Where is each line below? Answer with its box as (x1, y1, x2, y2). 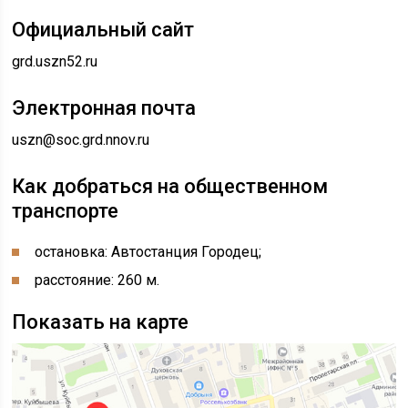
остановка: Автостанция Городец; (35, 243, 262, 260)
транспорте (12, 199, 119, 222)
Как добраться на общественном (12, 175, 329, 198)
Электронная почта (12, 97, 197, 119)
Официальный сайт (12, 18, 195, 41)
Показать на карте (12, 311, 189, 333)
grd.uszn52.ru (12, 53, 98, 70)
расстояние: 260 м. (35, 271, 160, 289)
